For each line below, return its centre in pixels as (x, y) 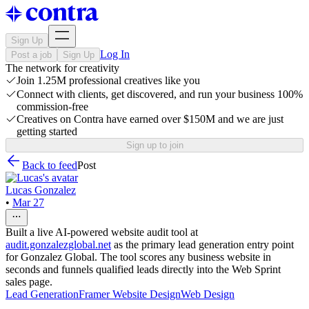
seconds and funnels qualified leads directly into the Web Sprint (143, 269)
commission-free (52, 107)
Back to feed (50, 165)
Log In (115, 54)
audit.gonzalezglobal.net (58, 245)
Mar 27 (28, 202)
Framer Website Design (130, 294)
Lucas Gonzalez (41, 190)
